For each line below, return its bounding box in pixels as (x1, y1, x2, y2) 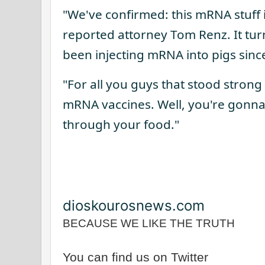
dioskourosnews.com (63, 197, 205, 215)
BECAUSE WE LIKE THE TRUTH (63, 217, 235, 230)
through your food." (63, 116, 179, 133)
